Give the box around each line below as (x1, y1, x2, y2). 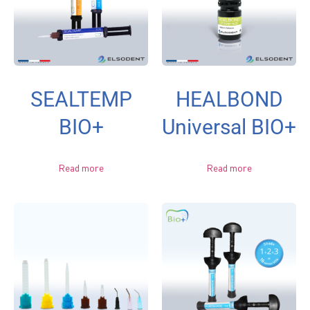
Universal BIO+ (162, 114, 296, 139)
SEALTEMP (30, 86, 132, 111)
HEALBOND (175, 86, 283, 111)
